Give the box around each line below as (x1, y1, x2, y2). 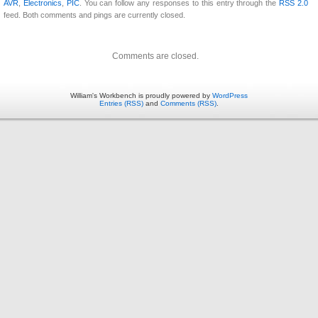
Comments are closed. (112, 51, 199, 62)
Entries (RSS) (99, 99, 143, 108)
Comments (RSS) (160, 99, 216, 108)
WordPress (212, 92, 248, 100)
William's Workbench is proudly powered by (70, 92, 212, 100)
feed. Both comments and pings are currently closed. (4, 11, 185, 20)
